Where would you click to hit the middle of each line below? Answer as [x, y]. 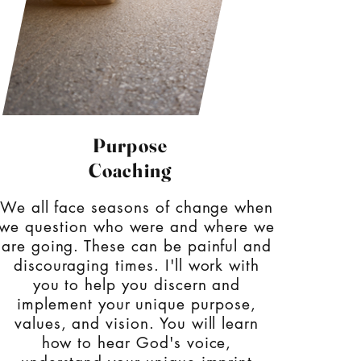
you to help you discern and [137, 285]
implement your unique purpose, [137, 304]
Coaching [130, 170]
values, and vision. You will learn [137, 324]
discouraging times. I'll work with [137, 266]
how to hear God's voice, [137, 343]
